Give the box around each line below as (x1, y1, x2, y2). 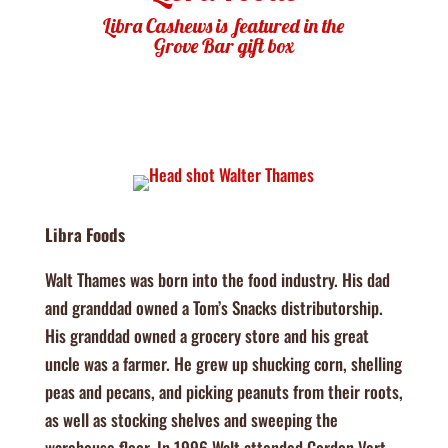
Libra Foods (44, 222, 125, 247)
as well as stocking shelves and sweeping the (44, 407, 338, 432)
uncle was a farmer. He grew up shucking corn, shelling (44, 351, 402, 376)
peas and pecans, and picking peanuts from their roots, (44, 379, 403, 404)
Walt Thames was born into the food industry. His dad (44, 267, 390, 292)
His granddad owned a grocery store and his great (44, 323, 369, 348)
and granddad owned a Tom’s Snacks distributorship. (44, 295, 383, 320)
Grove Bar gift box (153, 33, 294, 58)
